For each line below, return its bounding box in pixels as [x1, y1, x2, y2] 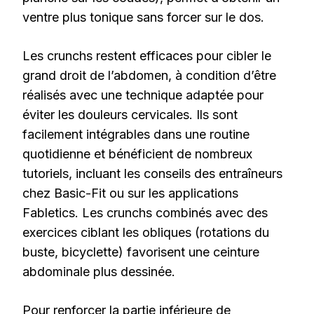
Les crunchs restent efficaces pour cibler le [22, 48, 271, 63]
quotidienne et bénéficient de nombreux [22, 146, 252, 161]
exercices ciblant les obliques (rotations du [22, 224, 269, 240]
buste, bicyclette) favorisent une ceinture [22, 244, 259, 259]
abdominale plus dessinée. [22, 264, 175, 279]
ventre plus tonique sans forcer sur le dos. [22, 9, 264, 25]
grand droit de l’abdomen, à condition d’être [22, 67, 276, 83]
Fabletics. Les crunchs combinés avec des [22, 205, 268, 220]
